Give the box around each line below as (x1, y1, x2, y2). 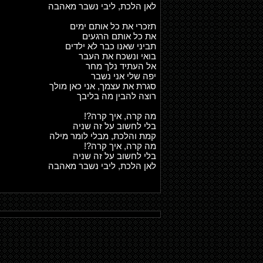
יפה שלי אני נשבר (91, 71, 156, 81)
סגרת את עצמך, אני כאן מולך (49, 81, 156, 91)
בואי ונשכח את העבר (79, 51, 156, 61)
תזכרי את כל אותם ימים (70, 21, 156, 31)
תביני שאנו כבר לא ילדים (65, 41, 156, 51)
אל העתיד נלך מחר (86, 61, 156, 71)
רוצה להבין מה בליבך (77, 91, 156, 101)
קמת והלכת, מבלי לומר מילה (49, 131, 156, 141)
